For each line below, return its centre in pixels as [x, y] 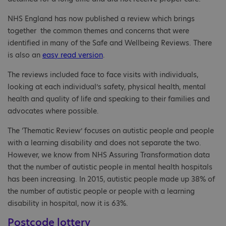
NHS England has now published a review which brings [101, 19]
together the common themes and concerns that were [98, 31]
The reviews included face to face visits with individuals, [103, 75]
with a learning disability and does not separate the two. [104, 143]
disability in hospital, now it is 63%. [70, 204]
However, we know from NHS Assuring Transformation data [109, 155]
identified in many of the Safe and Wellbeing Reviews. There [110, 43]
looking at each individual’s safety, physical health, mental [107, 87]
